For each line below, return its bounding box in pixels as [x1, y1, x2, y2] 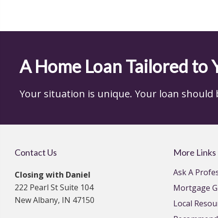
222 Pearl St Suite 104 [15, 182, 93, 193]
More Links [173, 147, 216, 158]
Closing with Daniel [15, 169, 91, 180]
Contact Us [15, 147, 57, 158]
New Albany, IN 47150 [15, 195, 94, 205]
